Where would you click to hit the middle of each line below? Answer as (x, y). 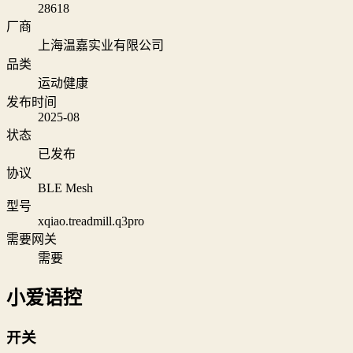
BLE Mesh (65, 188)
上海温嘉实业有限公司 (101, 46)
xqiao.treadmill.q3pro (91, 221)
